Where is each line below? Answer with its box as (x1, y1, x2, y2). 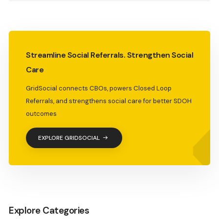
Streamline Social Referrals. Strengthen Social (26, 49, 193, 60)
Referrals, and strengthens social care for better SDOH (26, 96, 192, 105)
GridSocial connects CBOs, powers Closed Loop (26, 84, 172, 92)
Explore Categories (9, 204, 89, 217)
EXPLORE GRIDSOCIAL (38, 133, 100, 142)
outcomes (26, 109, 57, 118)
